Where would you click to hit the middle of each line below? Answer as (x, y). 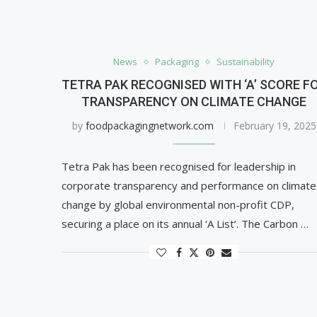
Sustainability (246, 62)
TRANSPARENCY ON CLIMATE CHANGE (194, 102)
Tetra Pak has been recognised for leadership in (179, 167)
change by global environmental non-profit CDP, (178, 205)
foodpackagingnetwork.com (149, 126)
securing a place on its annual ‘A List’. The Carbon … (185, 224)
